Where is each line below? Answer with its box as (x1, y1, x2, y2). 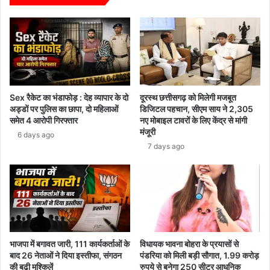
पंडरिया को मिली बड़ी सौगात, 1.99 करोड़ (140, 250, 259, 261)
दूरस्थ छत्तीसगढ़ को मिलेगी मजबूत (140, 92, 236, 102)
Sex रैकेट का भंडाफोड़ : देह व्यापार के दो (10, 92, 128, 102)
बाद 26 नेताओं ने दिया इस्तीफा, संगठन (10, 250, 122, 261)
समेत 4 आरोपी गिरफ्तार (10, 115, 78, 125)
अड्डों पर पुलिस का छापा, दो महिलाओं (10, 103, 118, 114)
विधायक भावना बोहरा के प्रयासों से (140, 239, 239, 250)
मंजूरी (140, 126, 155, 137)
